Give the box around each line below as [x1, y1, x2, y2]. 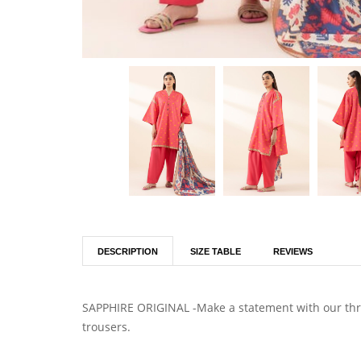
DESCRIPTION [98, 246, 158, 256]
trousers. [82, 318, 131, 334]
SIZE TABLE [190, 246, 241, 256]
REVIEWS [273, 246, 313, 256]
